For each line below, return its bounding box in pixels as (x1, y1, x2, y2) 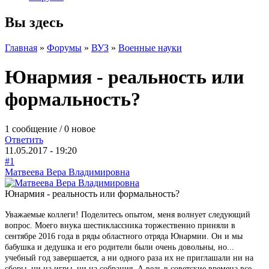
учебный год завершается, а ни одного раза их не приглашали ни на (5, 253, 253, 262)
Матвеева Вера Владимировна (5, 166, 130, 177)
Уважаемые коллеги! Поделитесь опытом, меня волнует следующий (5, 210, 250, 219)
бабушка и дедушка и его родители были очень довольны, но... (5, 242, 234, 252)
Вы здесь (5, 14, 64, 30)
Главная (5, 42, 37, 53)
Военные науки (118, 42, 182, 53)
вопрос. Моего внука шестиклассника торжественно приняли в (5, 220, 235, 230)
